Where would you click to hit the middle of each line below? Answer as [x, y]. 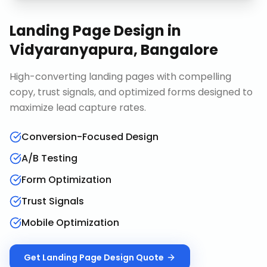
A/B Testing [49, 158]
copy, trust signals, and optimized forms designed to [131, 92]
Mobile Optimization [70, 223]
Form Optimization [66, 180]
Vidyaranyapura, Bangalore [114, 50]
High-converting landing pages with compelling [120, 77]
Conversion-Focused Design [90, 137]
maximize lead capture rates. [78, 108]
